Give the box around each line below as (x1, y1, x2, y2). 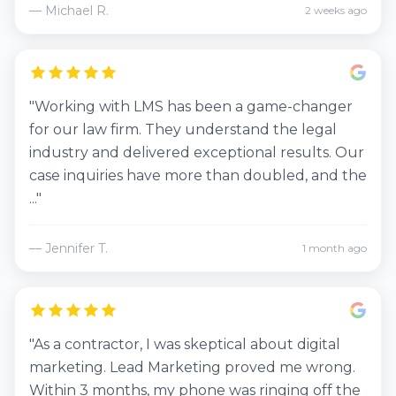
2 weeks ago (305, 4, 367, 17)
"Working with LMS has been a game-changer (29, 98, 353, 115)
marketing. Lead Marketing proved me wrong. (29, 359, 355, 376)
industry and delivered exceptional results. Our (29, 144, 364, 161)
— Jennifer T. (29, 240, 108, 256)
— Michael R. (29, 3, 109, 19)
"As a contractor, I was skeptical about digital (29, 336, 340, 353)
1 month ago (302, 241, 367, 255)
